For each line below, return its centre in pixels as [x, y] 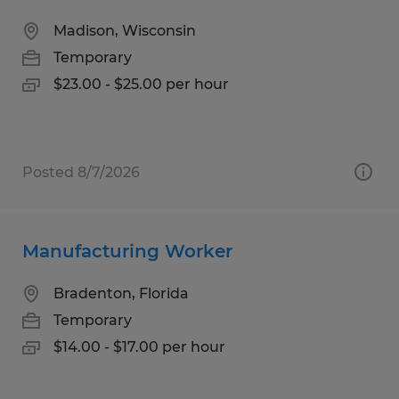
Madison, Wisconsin [125, 30]
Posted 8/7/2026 [81, 172]
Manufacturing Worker [127, 251]
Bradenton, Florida [121, 293]
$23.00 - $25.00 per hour [141, 84]
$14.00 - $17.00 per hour [139, 346]
